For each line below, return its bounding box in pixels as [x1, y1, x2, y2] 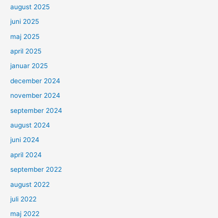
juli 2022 [10, 195, 37, 203]
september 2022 [10, 165, 62, 174]
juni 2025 [10, 18, 39, 26]
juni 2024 [10, 136, 40, 144]
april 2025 [10, 47, 42, 55]
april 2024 [10, 150, 42, 159]
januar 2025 [10, 62, 48, 70]
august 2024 [10, 121, 51, 129]
